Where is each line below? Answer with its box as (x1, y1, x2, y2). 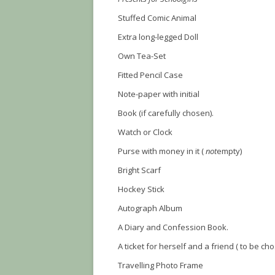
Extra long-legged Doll (118, 31, 198, 42)
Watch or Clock (118, 126, 172, 137)
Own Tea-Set (118, 50, 166, 61)
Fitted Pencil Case (118, 69, 183, 80)
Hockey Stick (118, 184, 165, 195)
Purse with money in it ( (118, 145, 206, 157)
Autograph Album (118, 203, 182, 214)
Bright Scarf (118, 165, 161, 176)
